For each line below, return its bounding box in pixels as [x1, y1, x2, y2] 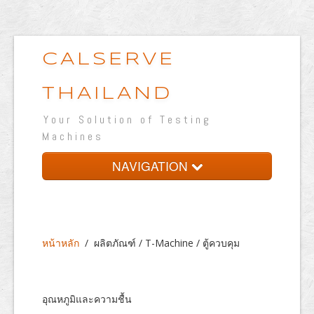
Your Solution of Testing [43, 112, 212, 127]
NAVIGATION [111, 157, 191, 175]
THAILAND [42, 86, 172, 102]
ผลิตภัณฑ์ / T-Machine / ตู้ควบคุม [94, 236, 240, 250]
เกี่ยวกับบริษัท [64, 215, 126, 228]
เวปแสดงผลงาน [64, 297, 136, 310]
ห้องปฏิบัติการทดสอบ [64, 270, 162, 283]
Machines [42, 129, 104, 144]
